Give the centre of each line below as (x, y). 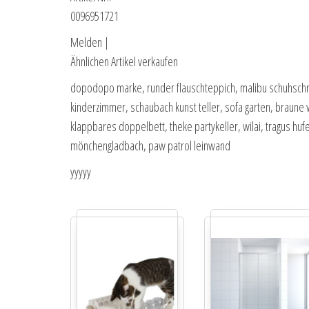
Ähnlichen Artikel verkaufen (124, 62)
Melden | (90, 42)
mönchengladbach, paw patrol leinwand (150, 146)
